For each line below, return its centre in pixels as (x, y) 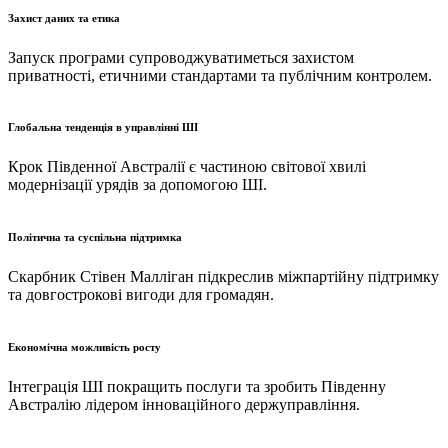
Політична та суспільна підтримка (95, 237)
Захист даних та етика (64, 17)
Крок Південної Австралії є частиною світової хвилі (187, 167)
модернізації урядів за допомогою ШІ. (137, 185)
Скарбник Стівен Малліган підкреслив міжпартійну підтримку (223, 277)
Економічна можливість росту (84, 347)
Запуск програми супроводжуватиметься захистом (181, 57)
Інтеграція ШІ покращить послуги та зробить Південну (197, 387)
